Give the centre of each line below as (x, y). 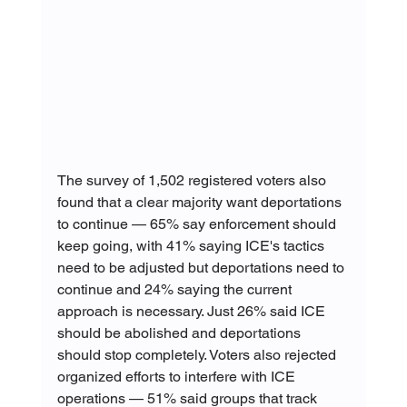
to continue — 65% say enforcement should (198, 223)
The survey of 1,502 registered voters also (193, 180)
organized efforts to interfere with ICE (178, 376)
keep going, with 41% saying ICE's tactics (192, 245)
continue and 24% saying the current (176, 289)
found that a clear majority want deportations (201, 202)
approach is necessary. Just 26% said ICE (193, 311)
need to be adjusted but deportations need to (202, 267)
